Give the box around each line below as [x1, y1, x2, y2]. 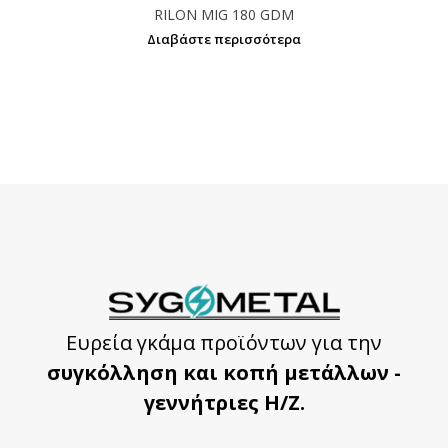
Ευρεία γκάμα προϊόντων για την [66, 329, 382, 357]
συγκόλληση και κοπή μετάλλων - [47, 359, 401, 387]
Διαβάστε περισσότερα [147, 30, 301, 49]
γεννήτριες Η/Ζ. [143, 389, 305, 417]
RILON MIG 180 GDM [154, 5, 294, 25]
